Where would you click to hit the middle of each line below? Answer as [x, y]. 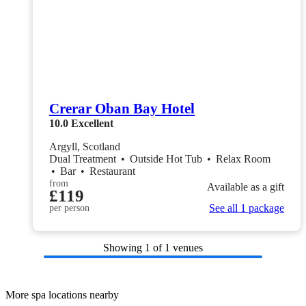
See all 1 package [247, 208]
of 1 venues [178, 248]
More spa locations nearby [62, 294]
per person [69, 208]
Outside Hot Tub [167, 159]
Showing [124, 248]
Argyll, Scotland [85, 147]
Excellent [92, 123]
